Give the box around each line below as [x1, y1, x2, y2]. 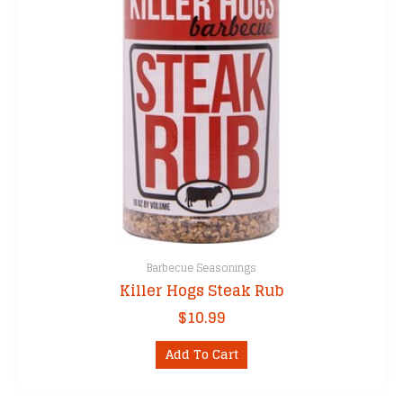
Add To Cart [165, 344, 238, 366]
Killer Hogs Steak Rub [119, 276, 284, 304]
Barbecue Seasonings [147, 258, 256, 278]
